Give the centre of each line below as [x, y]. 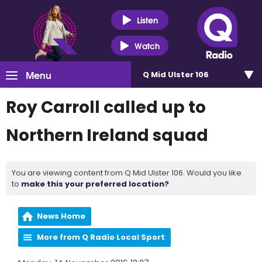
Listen [147, 20]
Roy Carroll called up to [106, 107]
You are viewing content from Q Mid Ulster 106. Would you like [127, 173]
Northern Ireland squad [107, 135]
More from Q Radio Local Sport [101, 237]
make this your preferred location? [95, 184]
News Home [61, 216]
